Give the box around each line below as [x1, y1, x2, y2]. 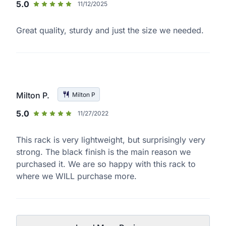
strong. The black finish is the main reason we [16, 146, 191, 157]
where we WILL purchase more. [16, 171, 137, 181]
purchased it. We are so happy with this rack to [16, 158, 196, 169]
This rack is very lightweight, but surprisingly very [16, 134, 205, 145]
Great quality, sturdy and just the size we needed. [16, 25, 204, 35]
